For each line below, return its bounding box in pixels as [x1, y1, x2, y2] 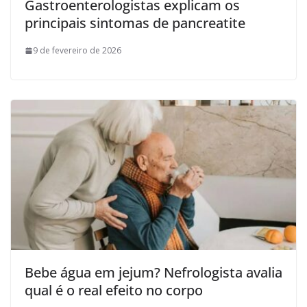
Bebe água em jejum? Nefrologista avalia [25, 262, 282, 282]
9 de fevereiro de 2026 [33, 45, 121, 57]
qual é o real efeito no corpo [25, 280, 203, 299]
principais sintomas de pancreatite [25, 14, 245, 33]
